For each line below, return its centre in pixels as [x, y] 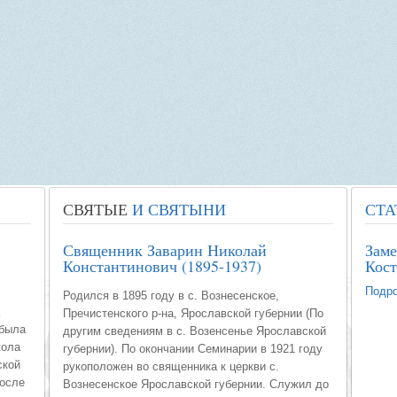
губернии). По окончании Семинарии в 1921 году [193, 349]
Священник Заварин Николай [165, 250]
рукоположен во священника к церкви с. [171, 367]
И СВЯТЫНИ [177, 210]
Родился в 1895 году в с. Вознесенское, [171, 296]
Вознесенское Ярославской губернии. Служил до [196, 385]
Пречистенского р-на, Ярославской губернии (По [193, 314]
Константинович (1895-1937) [162, 266]
